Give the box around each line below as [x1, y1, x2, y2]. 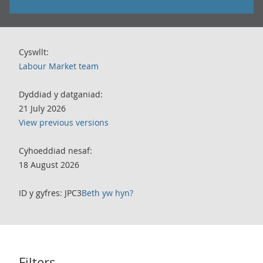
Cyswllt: [19, 46, 49, 58]
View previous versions [19, 117, 109, 128]
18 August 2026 [19, 159, 79, 170]
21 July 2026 [19, 103, 66, 114]
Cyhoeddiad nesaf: [19, 145, 92, 156]
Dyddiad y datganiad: [19, 89, 103, 100]
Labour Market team [19, 60, 99, 72]
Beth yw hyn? [82, 187, 133, 198]
